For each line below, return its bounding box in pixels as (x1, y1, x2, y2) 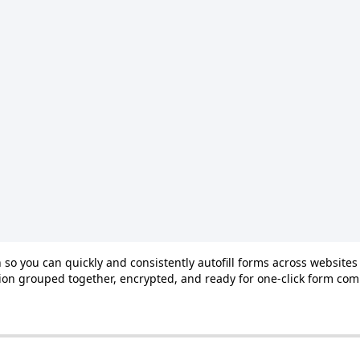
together (68, 270, 113, 286)
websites (310, 254, 358, 270)
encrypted (120, 270, 174, 286)
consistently (130, 254, 194, 270)
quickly (65, 254, 103, 270)
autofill (198, 254, 235, 270)
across (272, 254, 307, 270)
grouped (18, 270, 65, 286)
